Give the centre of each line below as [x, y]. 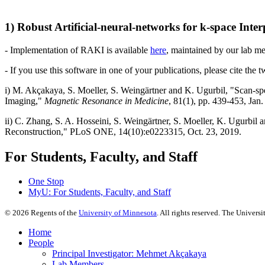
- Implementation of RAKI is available [77, 50]
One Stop [46, 182]
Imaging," [25, 101]
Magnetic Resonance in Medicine [106, 101]
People [41, 243]
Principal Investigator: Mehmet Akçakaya [129, 254]
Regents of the [54, 213]
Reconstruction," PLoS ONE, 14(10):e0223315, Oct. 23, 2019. [123, 131]
